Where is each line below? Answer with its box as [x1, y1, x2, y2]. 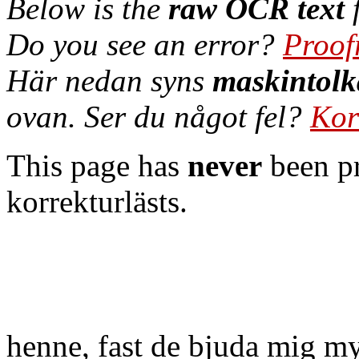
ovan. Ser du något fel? [6, 99, 310, 134]
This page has [6, 148, 188, 183]
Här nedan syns [6, 63, 212, 98]
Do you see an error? [6, 27, 283, 62]
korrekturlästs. [6, 184, 188, 219]
